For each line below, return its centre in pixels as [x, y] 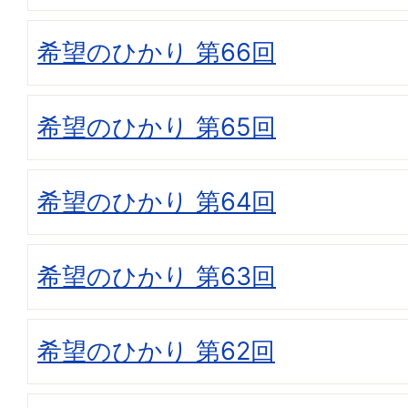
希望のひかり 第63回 [157, 277]
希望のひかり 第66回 [157, 53]
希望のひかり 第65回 [157, 127]
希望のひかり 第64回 [157, 202]
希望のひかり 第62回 [156, 352]
